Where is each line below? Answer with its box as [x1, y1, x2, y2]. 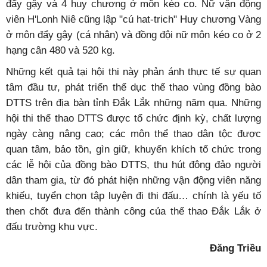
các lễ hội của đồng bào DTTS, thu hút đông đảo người [6, 159, 261, 170]
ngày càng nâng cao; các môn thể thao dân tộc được [6, 128, 261, 139]
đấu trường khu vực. [6, 221, 98, 232]
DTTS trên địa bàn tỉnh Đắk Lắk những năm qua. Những [6, 97, 261, 108]
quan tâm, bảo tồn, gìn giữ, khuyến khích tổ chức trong [6, 144, 261, 154]
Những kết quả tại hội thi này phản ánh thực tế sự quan [6, 66, 261, 77]
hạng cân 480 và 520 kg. [6, 45, 115, 55]
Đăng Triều [210, 243, 261, 253]
